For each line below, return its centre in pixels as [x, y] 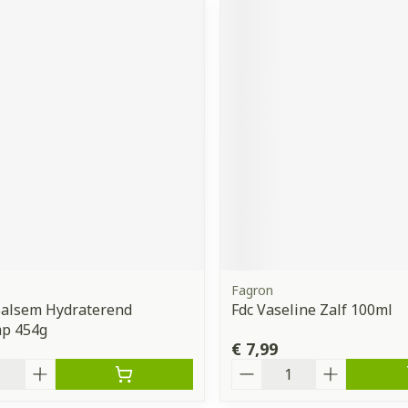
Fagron [252, 290]
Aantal [255, 367]
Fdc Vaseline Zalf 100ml [311, 309]
